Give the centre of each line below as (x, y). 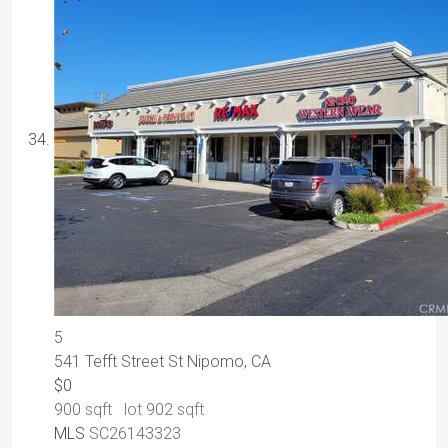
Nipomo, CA (229, 362)
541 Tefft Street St (120, 362)
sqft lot (113, 410)
